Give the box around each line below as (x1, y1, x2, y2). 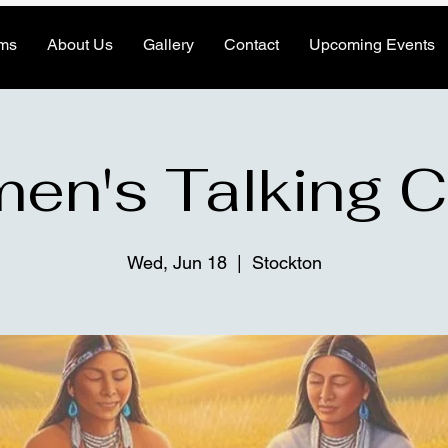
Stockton (251, 252, 322, 273)
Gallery (143, 35, 194, 54)
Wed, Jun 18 (126, 252, 227, 273)
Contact (224, 35, 279, 54)
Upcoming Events (309, 35, 435, 54)
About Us (47, 35, 113, 54)
